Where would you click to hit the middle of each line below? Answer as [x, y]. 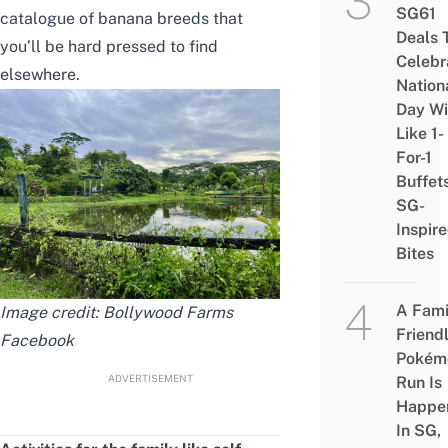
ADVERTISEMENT [150, 377]
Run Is [418, 383]
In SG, [418, 431]
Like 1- [419, 134]
